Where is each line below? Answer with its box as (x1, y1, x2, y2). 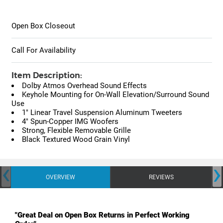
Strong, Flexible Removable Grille (21, 126, 131, 135)
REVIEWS (148, 174, 174, 181)
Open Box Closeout (11, 21, 75, 31)
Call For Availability (11, 46, 76, 55)
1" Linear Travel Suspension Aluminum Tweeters (21, 108, 182, 117)
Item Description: (11, 71, 82, 81)
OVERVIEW (46, 174, 75, 181)
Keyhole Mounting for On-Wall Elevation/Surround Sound (21, 90, 209, 100)
